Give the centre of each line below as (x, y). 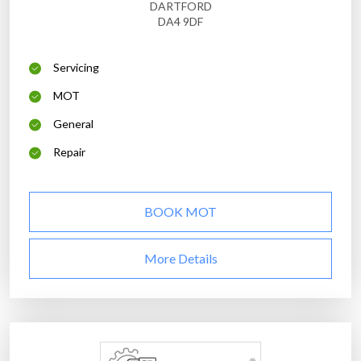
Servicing (76, 68)
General (73, 124)
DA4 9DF (180, 22)
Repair (69, 152)
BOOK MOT (180, 212)
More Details (180, 259)
